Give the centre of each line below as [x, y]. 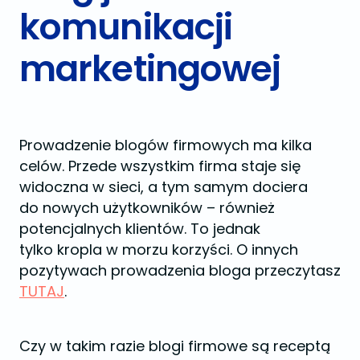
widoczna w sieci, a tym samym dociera [164, 186]
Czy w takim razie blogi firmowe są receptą [175, 346]
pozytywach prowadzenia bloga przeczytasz [180, 270]
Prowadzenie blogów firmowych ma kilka [166, 145]
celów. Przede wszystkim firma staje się [160, 166]
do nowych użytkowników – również [147, 207]
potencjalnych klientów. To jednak [140, 228]
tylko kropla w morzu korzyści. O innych [159, 249]
